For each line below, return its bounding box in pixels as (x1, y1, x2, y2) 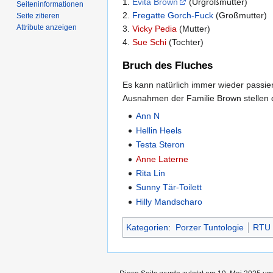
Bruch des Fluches (122, 60, 213, 72)
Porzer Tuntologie (175, 222, 244, 232)
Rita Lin (136, 168, 166, 178)
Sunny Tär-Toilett (136, 182, 202, 193)
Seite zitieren (16, 11, 60, 20)
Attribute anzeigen (16, 23, 77, 32)
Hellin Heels (136, 125, 182, 135)
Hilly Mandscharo (136, 196, 203, 207)
